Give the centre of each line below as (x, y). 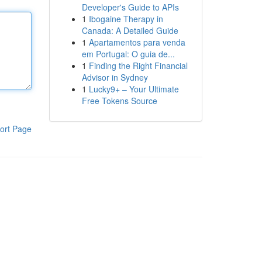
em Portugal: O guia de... (128, 54)
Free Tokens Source (119, 101)
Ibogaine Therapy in (126, 19)
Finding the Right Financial (138, 65)
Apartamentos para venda (137, 42)
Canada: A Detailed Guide (130, 30)
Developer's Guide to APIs (130, 7)
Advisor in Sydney (115, 77)
